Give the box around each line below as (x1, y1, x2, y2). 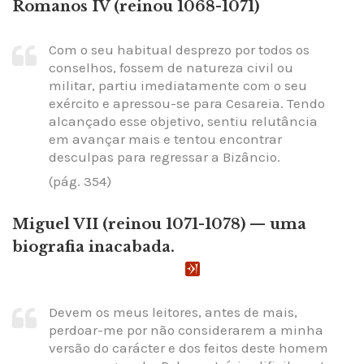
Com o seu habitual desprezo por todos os (49, 41, 310, 58)
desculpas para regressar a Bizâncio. (49, 148, 280, 165)
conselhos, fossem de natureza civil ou (49, 58, 293, 76)
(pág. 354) (49, 173, 111, 190)
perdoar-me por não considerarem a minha (49, 322, 323, 339)
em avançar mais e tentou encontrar (49, 130, 282, 147)
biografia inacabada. (12, 237, 175, 256)
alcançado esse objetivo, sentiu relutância (49, 112, 318, 129)
